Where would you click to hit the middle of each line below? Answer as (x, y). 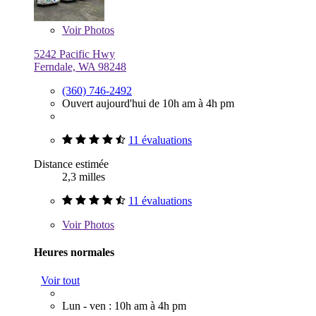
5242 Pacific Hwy (74, 54)
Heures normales (74, 253)
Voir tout (60, 280)
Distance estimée (71, 164)
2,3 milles (84, 177)
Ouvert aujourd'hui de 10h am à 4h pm (148, 103)
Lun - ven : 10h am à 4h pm (124, 305)
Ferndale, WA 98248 (80, 67)
